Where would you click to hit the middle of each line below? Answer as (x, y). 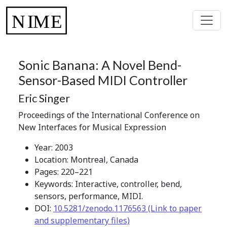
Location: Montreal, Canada (86, 159)
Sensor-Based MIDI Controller (103, 80)
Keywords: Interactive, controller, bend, (108, 184)
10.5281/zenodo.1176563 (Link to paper (127, 208)
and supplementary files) (82, 220)
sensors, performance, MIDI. (89, 196)
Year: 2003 (54, 147)
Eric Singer (44, 98)
